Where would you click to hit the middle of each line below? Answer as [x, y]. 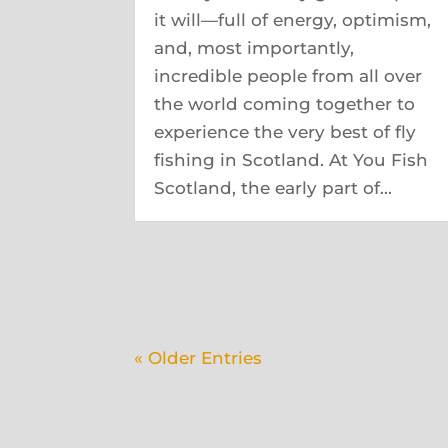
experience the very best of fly [285, 132]
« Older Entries [198, 358]
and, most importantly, [254, 48]
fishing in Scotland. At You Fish [291, 160]
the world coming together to [285, 104]
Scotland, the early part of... [273, 188]
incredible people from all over [288, 76]
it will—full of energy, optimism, [293, 20]
